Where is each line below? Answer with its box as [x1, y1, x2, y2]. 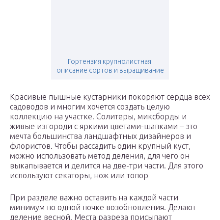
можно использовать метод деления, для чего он [10, 151, 190, 161]
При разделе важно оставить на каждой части [10, 193, 178, 202]
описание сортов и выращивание [56, 66, 164, 75]
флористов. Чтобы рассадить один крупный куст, [10, 141, 191, 151]
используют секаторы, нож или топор [10, 171, 148, 180]
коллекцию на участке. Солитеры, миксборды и [10, 112, 187, 121]
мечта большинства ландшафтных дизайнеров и [10, 132, 191, 141]
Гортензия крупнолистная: [67, 57, 153, 66]
